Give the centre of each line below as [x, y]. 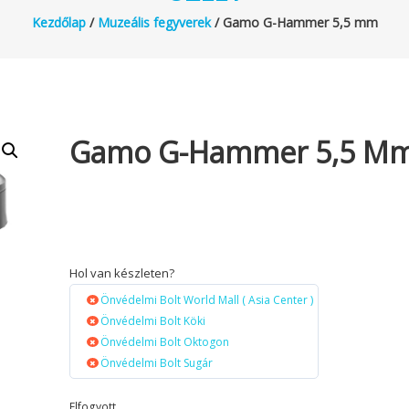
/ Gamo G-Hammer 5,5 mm [294, 22]
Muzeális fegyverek [154, 22]
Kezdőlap [58, 22]
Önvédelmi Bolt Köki [153, 320]
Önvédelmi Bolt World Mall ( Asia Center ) [207, 299]
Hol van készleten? [122, 273]
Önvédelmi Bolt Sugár [157, 362]
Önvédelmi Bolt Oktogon [165, 341]
